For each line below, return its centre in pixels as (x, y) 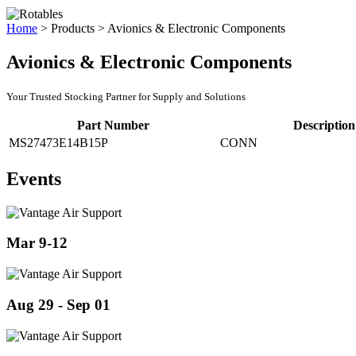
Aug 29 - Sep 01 (58, 304)
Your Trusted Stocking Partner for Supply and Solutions (126, 96)
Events (34, 178)
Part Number (113, 125)
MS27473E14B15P (58, 142)
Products (73, 28)
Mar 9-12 (37, 243)
